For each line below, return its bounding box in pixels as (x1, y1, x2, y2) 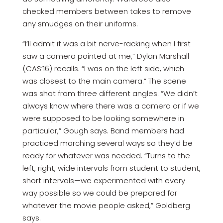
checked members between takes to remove (22, 5, 191, 16)
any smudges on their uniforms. (22, 18, 138, 29)
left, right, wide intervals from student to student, (22, 162, 201, 173)
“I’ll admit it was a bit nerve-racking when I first (22, 38, 191, 49)
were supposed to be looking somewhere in (22, 112, 184, 123)
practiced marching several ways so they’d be (22, 137, 193, 148)
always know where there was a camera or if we (22, 100, 199, 111)
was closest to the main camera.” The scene (22, 75, 186, 86)
